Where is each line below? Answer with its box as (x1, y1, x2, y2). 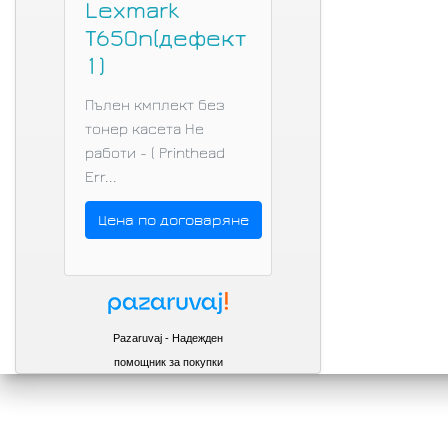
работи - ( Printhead (85, 144, 225, 161)
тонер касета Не (85, 120, 204, 137)
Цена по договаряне (98, 211, 249, 228)
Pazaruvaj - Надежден (113, 331, 223, 344)
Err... (85, 168, 117, 185)
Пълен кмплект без (85, 96, 225, 113)
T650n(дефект (85, 26, 246, 51)
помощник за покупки (113, 355, 223, 368)
